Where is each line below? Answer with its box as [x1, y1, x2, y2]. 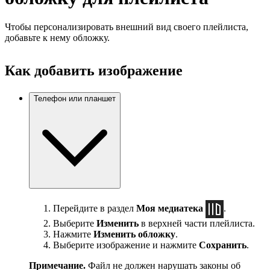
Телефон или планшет [34, 94, 116, 104]
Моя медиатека [136, 202, 203, 213]
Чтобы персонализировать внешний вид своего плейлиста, [5, 22, 248, 33]
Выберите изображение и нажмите [53, 239, 199, 250]
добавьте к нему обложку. [5, 33, 110, 43]
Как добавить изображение [5, 63, 183, 79]
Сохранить [199, 239, 246, 250]
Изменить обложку [93, 228, 175, 239]
